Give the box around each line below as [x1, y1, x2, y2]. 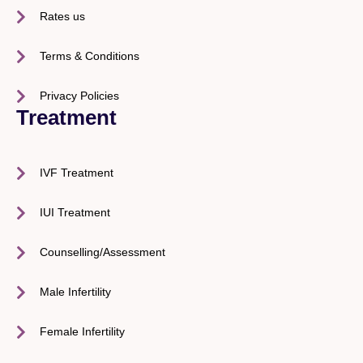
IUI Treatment [39, 206, 110, 219]
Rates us [39, 10, 85, 23]
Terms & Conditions [39, 49, 139, 62]
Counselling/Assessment [39, 246, 165, 258]
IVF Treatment [39, 166, 113, 179]
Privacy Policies [39, 89, 119, 102]
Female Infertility [39, 325, 125, 338]
